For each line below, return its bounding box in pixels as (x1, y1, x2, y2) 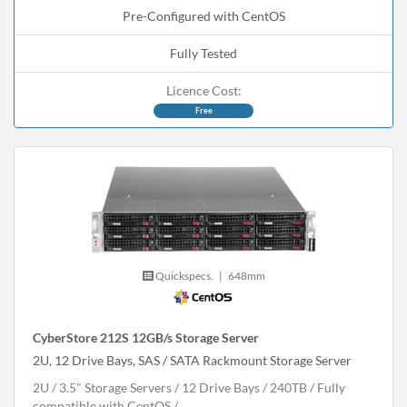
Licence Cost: (165, 83, 242, 99)
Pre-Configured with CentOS (122, 8, 285, 25)
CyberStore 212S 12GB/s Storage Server (33, 330, 259, 346)
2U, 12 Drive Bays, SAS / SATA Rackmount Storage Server (33, 352, 352, 369)
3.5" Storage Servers (59, 380, 172, 396)
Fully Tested (170, 45, 237, 62)
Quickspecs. (153, 269, 213, 283)
